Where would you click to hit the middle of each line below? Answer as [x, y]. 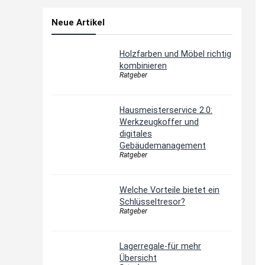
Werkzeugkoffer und [159, 122]
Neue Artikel [78, 22]
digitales [136, 134]
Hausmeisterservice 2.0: [166, 110]
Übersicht [138, 258]
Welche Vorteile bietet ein [169, 190]
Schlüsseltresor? [152, 202]
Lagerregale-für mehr [160, 246]
